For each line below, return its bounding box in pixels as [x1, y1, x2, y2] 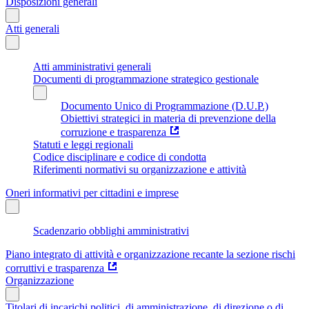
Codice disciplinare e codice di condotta [33, 150, 206, 163]
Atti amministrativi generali [33, 60, 151, 72]
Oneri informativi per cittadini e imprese [6, 186, 179, 199]
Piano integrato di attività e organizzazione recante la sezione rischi [6, 248, 295, 260]
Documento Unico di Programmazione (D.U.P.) [61, 99, 268, 112]
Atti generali [6, 22, 59, 34]
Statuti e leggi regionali [33, 138, 133, 150]
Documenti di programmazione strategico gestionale [33, 72, 259, 85]
